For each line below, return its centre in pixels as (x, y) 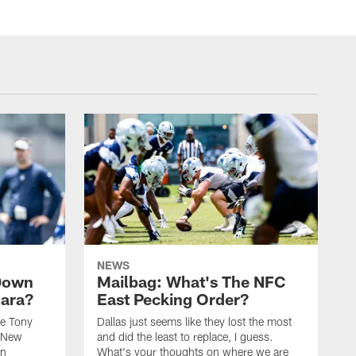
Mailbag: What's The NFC (192, 282)
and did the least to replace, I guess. (185, 337)
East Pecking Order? (173, 299)
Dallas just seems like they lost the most (194, 322)
